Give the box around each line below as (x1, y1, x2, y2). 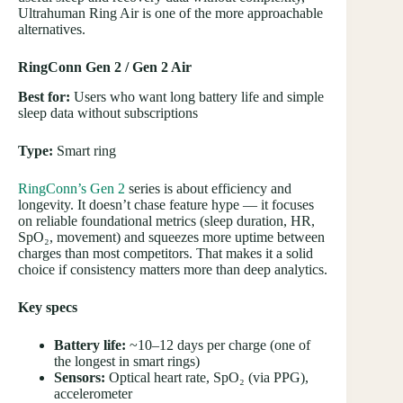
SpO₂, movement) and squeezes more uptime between (18, 228, 325, 245)
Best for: (18, 88, 70, 104)
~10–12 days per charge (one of (126, 336, 310, 353)
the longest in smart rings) (54, 353, 200, 369)
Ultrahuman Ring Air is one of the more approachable (18, 4, 323, 21)
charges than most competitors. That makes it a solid (18, 245, 313, 261)
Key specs (18, 299, 77, 315)
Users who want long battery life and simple (70, 88, 324, 104)
